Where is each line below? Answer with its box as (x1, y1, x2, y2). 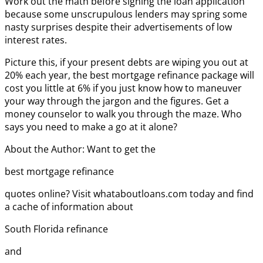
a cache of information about (5, 200, 133, 213)
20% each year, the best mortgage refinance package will (5, 68, 254, 82)
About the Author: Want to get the (5, 142, 156, 156)
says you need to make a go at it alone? (5, 120, 177, 133)
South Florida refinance (5, 222, 108, 235)
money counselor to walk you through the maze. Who (5, 107, 242, 120)
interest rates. (5, 33, 67, 46)
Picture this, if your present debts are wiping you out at (5, 55, 248, 69)
